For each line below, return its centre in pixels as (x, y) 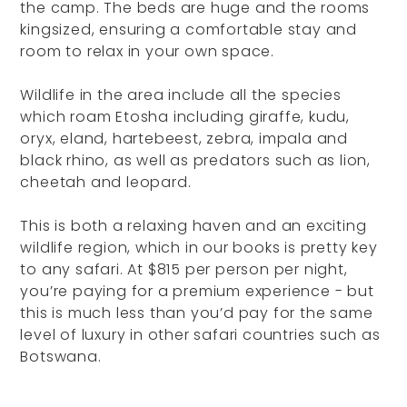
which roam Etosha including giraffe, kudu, (185, 117)
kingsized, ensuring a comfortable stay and (189, 30)
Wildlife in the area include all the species (181, 95)
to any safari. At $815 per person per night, (184, 269)
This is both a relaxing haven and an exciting (194, 226)
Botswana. (61, 357)
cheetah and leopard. (106, 182)
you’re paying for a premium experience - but (197, 291)
